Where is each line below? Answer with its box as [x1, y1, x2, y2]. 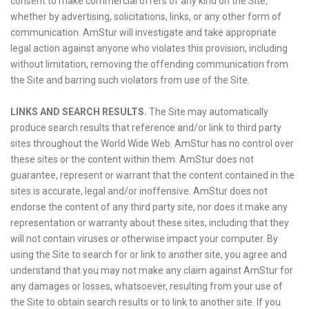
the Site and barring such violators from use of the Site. [10, 74, 250, 86]
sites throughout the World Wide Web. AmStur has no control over [10, 138, 294, 149]
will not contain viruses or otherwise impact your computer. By [10, 233, 278, 244]
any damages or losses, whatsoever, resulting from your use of [10, 281, 283, 292]
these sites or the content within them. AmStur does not [10, 154, 254, 165]
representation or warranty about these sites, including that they [10, 217, 289, 228]
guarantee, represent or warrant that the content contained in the [10, 170, 295, 181]
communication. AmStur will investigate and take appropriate [10, 27, 277, 38]
